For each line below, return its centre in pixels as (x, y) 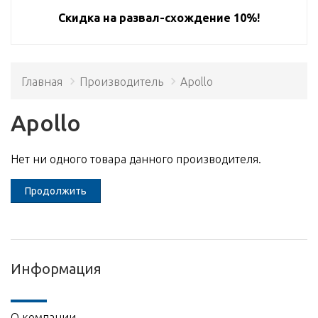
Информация (56, 268)
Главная (42, 81)
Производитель (121, 81)
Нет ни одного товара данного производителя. (136, 159)
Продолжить (56, 191)
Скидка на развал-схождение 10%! (159, 18)
